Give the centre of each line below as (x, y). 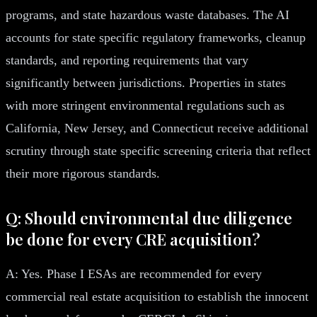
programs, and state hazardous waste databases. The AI (148, 15)
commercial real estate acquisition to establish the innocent (157, 296)
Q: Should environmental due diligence (149, 218)
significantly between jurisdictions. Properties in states (146, 82)
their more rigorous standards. (83, 173)
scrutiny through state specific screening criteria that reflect (158, 150)
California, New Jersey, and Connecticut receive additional (157, 128)
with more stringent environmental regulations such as (145, 105)
